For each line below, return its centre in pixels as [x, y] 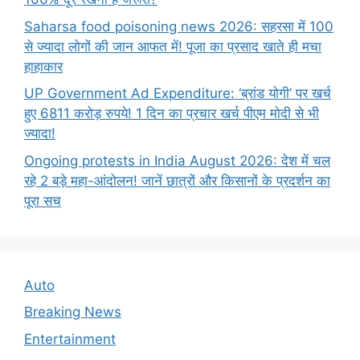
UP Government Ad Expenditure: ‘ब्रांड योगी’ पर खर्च [178, 94]
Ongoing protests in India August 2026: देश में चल [177, 160]
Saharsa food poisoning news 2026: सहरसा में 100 [179, 26]
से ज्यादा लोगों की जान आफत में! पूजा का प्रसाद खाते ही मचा [173, 46]
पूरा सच [43, 200]
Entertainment [70, 339]
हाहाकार [43, 66]
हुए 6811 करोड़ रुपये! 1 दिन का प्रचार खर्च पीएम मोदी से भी [172, 114]
